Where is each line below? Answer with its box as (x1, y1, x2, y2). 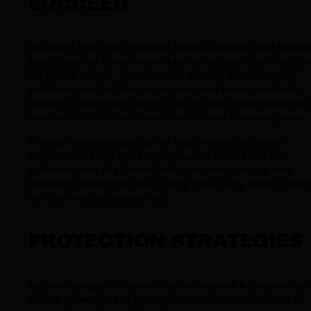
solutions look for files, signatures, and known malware (28, 81, 299, 96)
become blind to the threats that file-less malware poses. (28, 109, 308, 124)
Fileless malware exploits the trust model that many (28, 134, 283, 149)
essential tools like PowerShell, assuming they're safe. (28, 162, 296, 176)
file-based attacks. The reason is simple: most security (28, 67, 294, 82)
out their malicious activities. (28, 190, 169, 204)
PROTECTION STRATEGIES (28, 230, 303, 252)
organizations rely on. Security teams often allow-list (28, 148, 285, 162)
